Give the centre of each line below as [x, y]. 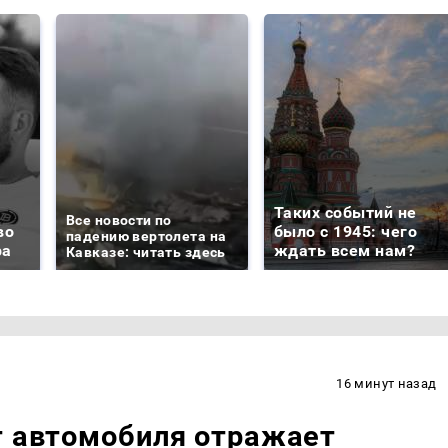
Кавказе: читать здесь [146, 252]
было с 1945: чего [346, 232]
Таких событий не [345, 213]
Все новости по [119, 220]
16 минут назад [386, 383]
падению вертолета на [146, 236]
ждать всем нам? [345, 251]
